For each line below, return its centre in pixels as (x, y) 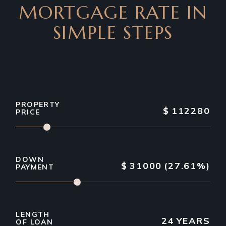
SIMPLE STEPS (113, 33)
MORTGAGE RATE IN (113, 12)
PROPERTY (38, 104)
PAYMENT (35, 167)
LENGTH (33, 214)
